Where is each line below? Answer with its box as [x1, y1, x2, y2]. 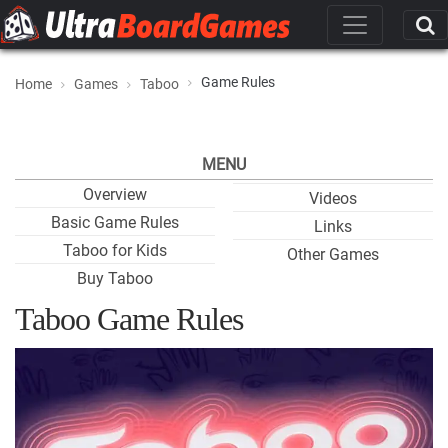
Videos [309, 189, 357, 208]
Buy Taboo [77, 269, 153, 288]
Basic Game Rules [51, 213, 179, 232]
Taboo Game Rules [15, 301, 243, 337]
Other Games [287, 245, 379, 264]
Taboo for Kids [63, 241, 167, 260]
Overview [83, 185, 147, 204]
